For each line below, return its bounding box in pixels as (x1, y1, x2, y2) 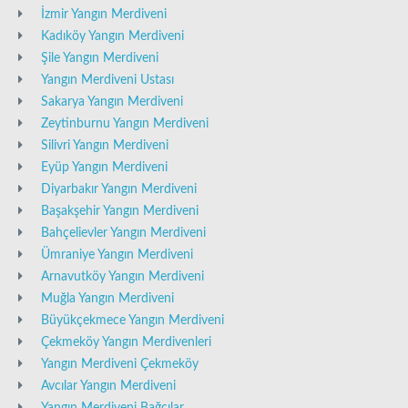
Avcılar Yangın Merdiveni (41, 380, 176, 393)
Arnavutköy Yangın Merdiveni (41, 270, 204, 284)
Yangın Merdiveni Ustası (41, 74, 174, 87)
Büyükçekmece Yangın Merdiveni (41, 314, 224, 328)
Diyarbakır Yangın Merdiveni (41, 183, 197, 197)
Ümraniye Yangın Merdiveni (41, 249, 193, 262)
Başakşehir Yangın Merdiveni (41, 205, 199, 219)
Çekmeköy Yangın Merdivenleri (41, 336, 211, 350)
